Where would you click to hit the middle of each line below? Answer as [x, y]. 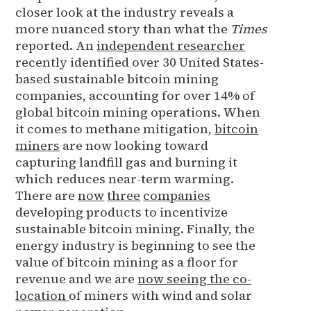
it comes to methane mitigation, [115, 128]
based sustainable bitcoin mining [117, 78]
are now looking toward [134, 145]
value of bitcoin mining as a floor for [127, 262]
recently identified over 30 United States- [140, 62]
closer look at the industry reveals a [125, 12]
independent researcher [171, 45]
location [42, 295]
